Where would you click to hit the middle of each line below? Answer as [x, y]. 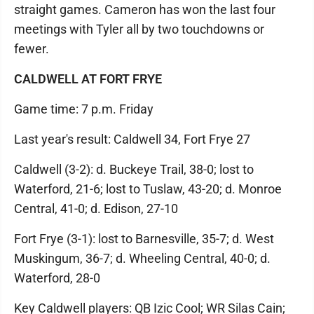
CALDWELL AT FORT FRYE [88, 78]
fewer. [32, 48]
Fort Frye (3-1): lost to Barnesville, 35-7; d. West [144, 238]
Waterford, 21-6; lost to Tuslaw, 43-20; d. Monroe [148, 189]
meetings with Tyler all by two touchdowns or [139, 29]
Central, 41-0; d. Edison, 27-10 [96, 208]
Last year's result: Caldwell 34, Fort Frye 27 [132, 139]
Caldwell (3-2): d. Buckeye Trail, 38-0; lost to [134, 169]
